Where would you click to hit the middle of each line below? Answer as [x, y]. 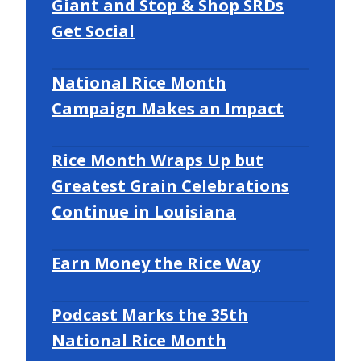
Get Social [93, 31]
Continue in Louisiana [144, 211]
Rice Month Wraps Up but [158, 160]
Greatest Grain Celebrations [170, 185]
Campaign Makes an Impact [168, 108]
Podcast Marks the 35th [150, 314]
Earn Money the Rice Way [156, 263]
